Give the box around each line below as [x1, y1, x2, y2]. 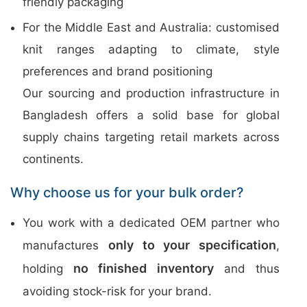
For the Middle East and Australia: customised [23, 21, 280, 34]
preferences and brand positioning [23, 64, 212, 78]
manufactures [23, 238, 108, 252]
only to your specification [108, 238, 276, 252]
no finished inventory [73, 261, 214, 275]
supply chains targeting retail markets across [23, 130, 280, 144]
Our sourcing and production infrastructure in [23, 86, 280, 100]
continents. [23, 152, 84, 166]
